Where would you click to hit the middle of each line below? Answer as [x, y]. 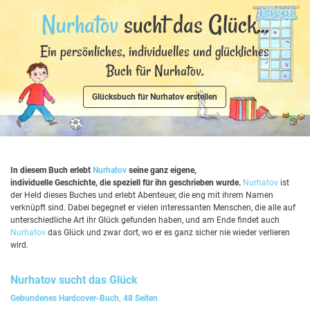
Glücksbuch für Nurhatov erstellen [155, 97]
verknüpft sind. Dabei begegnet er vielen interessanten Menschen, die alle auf [153, 207]
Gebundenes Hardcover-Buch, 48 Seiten [84, 298]
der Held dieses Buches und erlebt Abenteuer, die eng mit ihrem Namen [142, 195]
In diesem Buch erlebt [52, 170]
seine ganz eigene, [162, 170]
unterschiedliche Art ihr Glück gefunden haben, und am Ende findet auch [145, 220]
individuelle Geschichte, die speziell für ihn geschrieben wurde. [126, 182]
